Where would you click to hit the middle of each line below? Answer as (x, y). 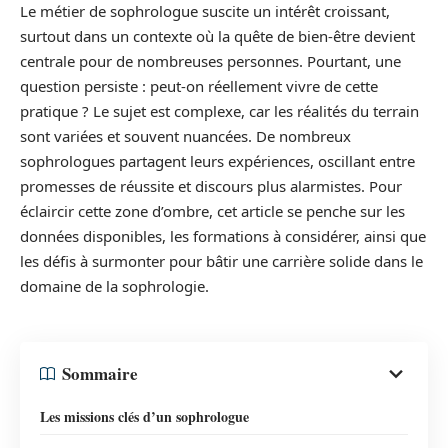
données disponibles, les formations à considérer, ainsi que (223, 236)
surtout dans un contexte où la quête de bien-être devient (217, 36)
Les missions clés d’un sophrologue (144, 416)
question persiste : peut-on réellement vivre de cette (199, 86)
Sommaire (100, 374)
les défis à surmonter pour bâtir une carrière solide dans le (221, 261)
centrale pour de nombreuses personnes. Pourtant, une (210, 61)
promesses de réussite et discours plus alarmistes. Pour (211, 186)
